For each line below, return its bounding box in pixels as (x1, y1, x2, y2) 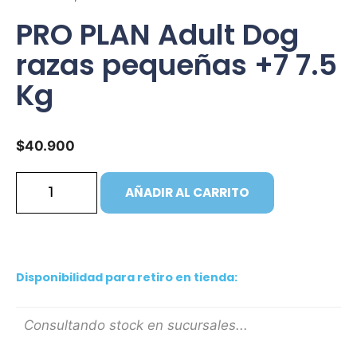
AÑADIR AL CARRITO (125, 184, 249, 202)
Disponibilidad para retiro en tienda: (16, 269, 237, 285)
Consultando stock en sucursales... (24, 317, 248, 334)
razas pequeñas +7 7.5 (16, 44, 337, 85)
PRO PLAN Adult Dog (16, 14, 299, 55)
